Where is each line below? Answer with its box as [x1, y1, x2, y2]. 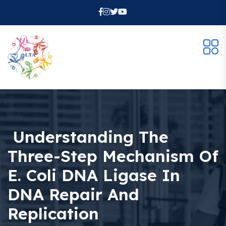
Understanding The [8, 127, 168, 147]
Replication [8, 203, 99, 224]
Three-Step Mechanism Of [8, 146, 218, 166]
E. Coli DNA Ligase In [8, 165, 180, 186]
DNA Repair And [8, 184, 139, 205]
